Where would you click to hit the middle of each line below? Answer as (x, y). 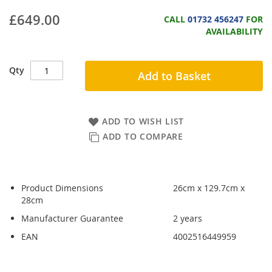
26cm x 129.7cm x (209, 188)
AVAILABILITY (234, 32)
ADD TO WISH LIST (143, 121)
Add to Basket (174, 76)
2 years (188, 219)
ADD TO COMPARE (143, 137)
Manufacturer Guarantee (72, 219)
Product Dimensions (62, 188)
